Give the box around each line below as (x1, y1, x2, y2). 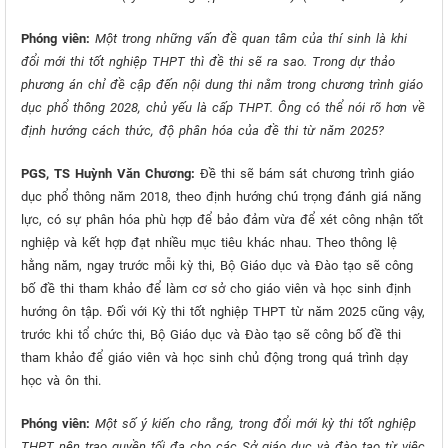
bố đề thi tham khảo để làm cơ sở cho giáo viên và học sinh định (21, 281, 411, 296)
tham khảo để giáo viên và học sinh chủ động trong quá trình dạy (21, 350, 408, 365)
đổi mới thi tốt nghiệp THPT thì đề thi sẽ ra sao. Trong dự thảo (21, 54, 395, 69)
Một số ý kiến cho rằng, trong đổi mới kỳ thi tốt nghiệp (95, 416, 416, 431)
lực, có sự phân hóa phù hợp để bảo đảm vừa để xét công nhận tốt (21, 212, 423, 227)
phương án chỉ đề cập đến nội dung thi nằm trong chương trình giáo (21, 77, 423, 92)
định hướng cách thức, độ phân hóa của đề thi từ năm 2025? (21, 123, 384, 138)
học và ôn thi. (21, 373, 101, 388)
